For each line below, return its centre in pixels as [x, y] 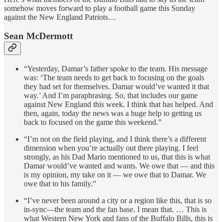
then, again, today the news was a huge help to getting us [113, 113]
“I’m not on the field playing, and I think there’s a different [115, 139]
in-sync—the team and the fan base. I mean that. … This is [115, 209]
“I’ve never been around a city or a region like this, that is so [118, 200]
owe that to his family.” [60, 183]
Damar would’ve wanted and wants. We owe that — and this [119, 166]
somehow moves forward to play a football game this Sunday [100, 8]
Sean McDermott [38, 36]
